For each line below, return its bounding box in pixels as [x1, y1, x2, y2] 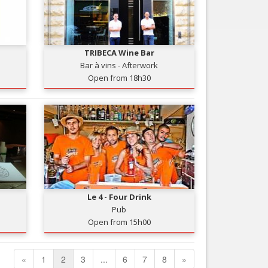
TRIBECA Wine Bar [84, 47, 154, 58]
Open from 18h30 [87, 72, 151, 83]
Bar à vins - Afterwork [80, 60, 159, 71]
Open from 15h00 [87, 217, 151, 227]
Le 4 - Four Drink [87, 191, 151, 202]
